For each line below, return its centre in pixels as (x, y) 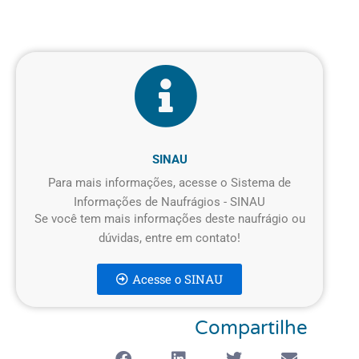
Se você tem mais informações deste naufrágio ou (169, 218)
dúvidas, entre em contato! (169, 238)
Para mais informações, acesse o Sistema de (169, 182)
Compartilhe (251, 328)
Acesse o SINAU (177, 278)
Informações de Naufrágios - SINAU (169, 202)
